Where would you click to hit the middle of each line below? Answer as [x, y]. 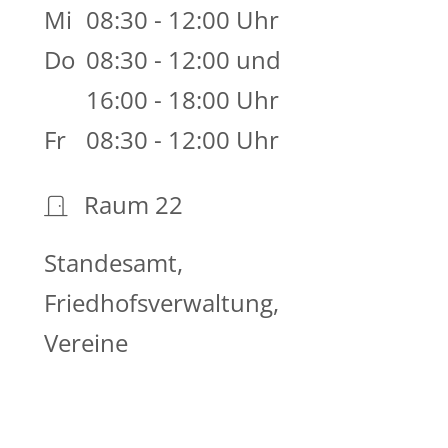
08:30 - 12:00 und [183, 60]
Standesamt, [113, 263]
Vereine [85, 343]
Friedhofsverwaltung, [161, 303]
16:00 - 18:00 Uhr [182, 100]
